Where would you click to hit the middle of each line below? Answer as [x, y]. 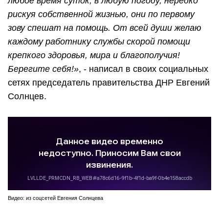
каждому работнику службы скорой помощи [99, 42]
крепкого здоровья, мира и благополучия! [94, 55]
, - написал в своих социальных [143, 69]
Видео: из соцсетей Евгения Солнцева [55, 198]
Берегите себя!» [43, 69]
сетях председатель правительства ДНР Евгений [109, 83]
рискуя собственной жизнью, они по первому [101, 14]
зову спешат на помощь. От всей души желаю [105, 28]
